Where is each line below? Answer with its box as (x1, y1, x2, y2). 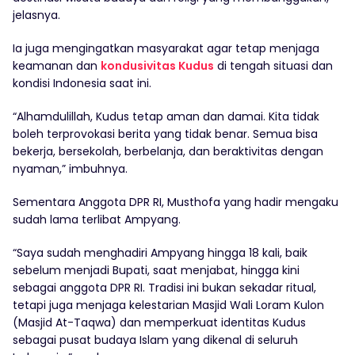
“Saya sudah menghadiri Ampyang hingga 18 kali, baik (13, 245, 307, 261)
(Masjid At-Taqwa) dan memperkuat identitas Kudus (13, 315, 306, 330)
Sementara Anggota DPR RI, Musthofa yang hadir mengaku (13, 194, 338, 210)
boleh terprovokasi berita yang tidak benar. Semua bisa (13, 126, 318, 142)
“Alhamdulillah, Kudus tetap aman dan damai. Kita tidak (13, 109, 319, 124)
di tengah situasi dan (214, 58, 333, 74)
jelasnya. (13, 7, 60, 23)
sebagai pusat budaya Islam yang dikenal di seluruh (13, 332, 298, 348)
